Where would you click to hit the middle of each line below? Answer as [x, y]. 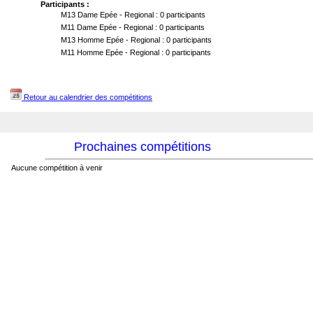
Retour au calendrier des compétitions [87, 97]
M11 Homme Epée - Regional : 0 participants [136, 52]
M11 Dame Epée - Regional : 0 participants [133, 27]
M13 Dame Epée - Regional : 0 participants [133, 15]
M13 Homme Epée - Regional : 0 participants [136, 40]
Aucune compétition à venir [57, 168]
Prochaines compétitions [143, 147]
